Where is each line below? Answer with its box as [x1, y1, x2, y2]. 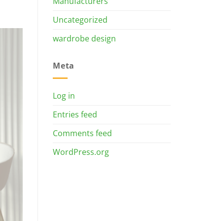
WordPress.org [53, 146, 109, 157]
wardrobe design [53, 33, 116, 44]
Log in [53, 90, 75, 101]
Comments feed [53, 127, 112, 139]
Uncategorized [53, 14, 108, 26]
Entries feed [53, 109, 97, 120]
